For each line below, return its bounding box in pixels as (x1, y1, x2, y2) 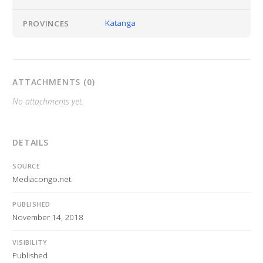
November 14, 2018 (12, 212, 83, 223)
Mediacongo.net (12, 174, 71, 185)
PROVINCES (23, 18, 69, 29)
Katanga (105, 18, 136, 29)
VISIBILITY (12, 237, 48, 247)
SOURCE (12, 161, 41, 171)
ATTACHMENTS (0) (12, 76, 95, 87)
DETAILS (12, 137, 49, 149)
